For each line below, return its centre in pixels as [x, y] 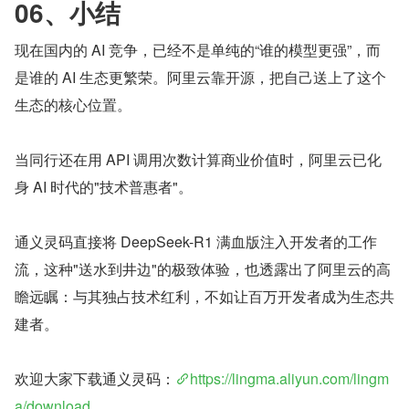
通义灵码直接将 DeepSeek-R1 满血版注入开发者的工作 [196, 241]
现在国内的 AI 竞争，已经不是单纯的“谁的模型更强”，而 [198, 49]
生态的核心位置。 [73, 104]
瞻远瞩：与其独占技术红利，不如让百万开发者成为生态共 [204, 296]
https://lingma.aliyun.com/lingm [289, 378]
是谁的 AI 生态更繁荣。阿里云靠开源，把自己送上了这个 [200, 77]
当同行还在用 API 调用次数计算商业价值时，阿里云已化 [198, 159]
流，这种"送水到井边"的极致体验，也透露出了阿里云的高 [203, 268]
